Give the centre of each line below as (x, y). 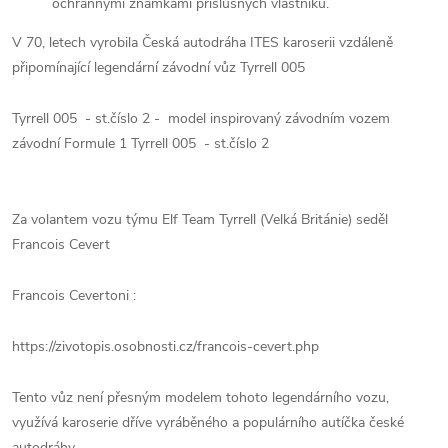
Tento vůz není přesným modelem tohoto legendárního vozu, (200, 397)
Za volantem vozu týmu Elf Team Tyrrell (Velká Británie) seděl (202, 219)
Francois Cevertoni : (74, 295)
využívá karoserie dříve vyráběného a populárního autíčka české (208, 422)
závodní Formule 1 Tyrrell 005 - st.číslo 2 (140, 143)
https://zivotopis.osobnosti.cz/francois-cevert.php (165, 346)
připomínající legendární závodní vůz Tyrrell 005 (158, 67)
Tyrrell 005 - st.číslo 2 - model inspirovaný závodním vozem (201, 118)
